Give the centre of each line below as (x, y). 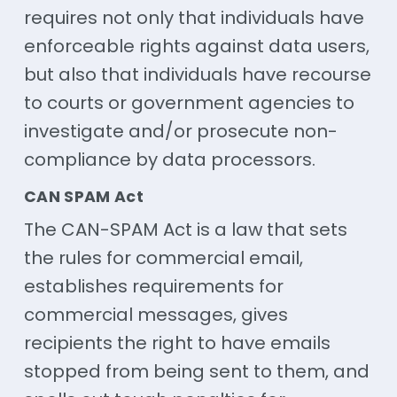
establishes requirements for (153, 286)
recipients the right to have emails (177, 343)
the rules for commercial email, (163, 257)
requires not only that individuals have (194, 17)
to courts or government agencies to (189, 102)
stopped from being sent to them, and (196, 371)
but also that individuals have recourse (197, 74)
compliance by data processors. (169, 159)
